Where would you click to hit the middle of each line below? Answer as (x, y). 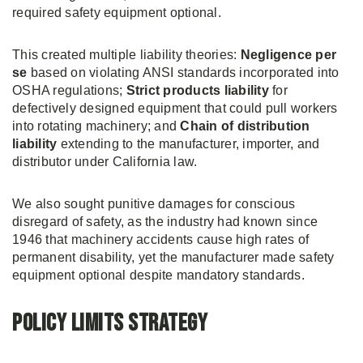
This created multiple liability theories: (126, 55)
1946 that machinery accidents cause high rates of (161, 239)
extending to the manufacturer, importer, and (188, 144)
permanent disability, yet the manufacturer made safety (173, 257)
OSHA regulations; (69, 90)
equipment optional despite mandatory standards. (158, 275)
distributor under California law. (105, 162)
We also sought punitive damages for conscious (154, 204)
